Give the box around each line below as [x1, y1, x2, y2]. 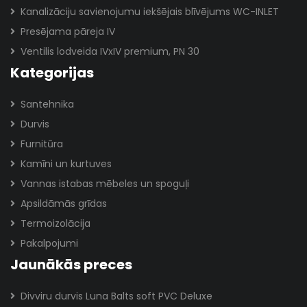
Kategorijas [10, 63, 94, 82]
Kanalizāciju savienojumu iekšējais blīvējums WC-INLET [21, 5, 279, 19]
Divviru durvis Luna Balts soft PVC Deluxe [21, 289, 212, 303]
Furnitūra [21, 137, 63, 151]
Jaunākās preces [10, 255, 132, 274]
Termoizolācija [21, 217, 90, 230]
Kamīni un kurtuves [21, 157, 112, 171]
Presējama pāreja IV [21, 25, 115, 38]
